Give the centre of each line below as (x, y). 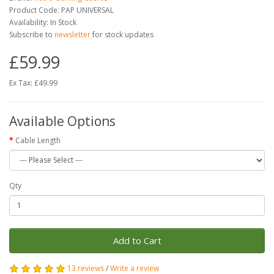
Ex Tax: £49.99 (33, 83)
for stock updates (123, 34)
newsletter (72, 34)
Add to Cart (137, 240)
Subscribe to (31, 34)
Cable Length (38, 140)
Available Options (62, 121)
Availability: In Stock (43, 22)
